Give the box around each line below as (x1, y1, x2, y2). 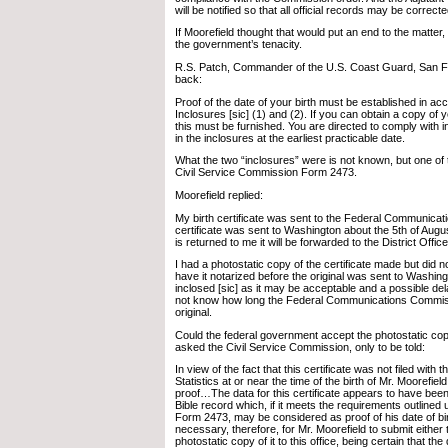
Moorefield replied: (175, 188, 263, 201)
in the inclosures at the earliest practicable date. (175, 131, 405, 144)
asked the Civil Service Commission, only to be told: (175, 340, 425, 353)
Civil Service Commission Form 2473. (175, 166, 357, 179)
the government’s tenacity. (175, 38, 302, 51)
